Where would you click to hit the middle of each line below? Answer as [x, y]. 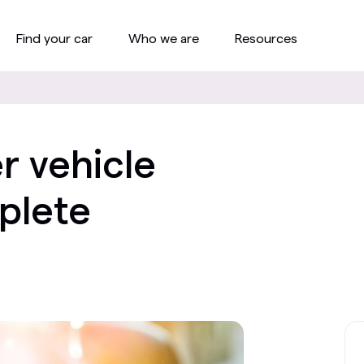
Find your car [54, 39]
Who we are [164, 39]
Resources [266, 39]
